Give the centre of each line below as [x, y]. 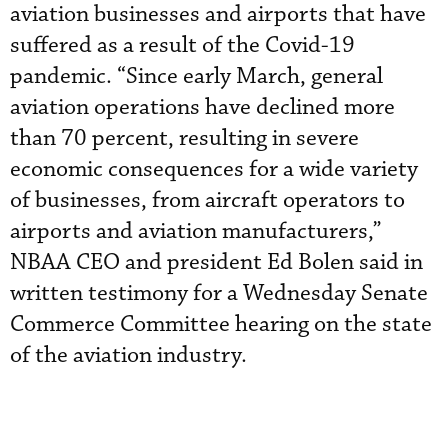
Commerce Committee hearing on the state [221, 324]
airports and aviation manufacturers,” [196, 231]
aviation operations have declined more [202, 107]
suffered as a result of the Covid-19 [182, 45]
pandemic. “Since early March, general [196, 76]
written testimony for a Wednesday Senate [219, 293]
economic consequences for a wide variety [214, 169]
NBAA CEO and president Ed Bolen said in [216, 262]
